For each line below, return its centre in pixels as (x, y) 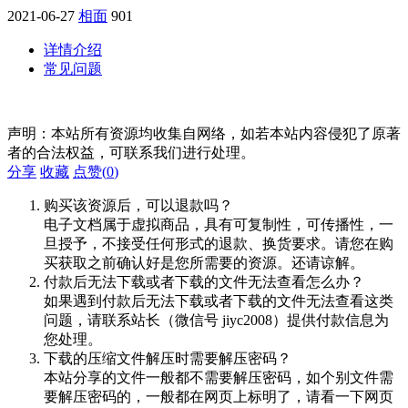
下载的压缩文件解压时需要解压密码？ (168, 358)
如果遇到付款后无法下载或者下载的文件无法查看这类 (219, 301)
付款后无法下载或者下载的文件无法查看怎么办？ (204, 281)
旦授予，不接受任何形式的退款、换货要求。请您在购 (219, 243)
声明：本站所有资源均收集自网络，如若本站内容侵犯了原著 (204, 133)
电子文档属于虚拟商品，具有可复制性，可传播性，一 (219, 224)
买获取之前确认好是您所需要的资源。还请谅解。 (204, 262)
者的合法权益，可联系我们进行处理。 (131, 152)
